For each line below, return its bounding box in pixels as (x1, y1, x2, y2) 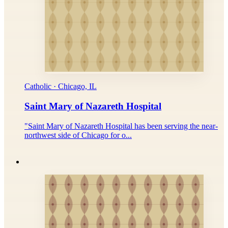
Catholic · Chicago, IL (24, 82, 97, 91)
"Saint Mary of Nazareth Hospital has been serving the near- (24, 121, 218, 130)
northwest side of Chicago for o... (24, 130, 132, 139)
